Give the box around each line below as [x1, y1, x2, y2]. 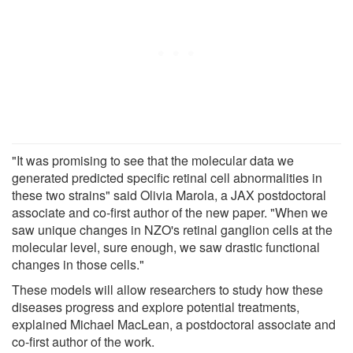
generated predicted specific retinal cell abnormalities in [12, 168, 322, 187]
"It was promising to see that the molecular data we [12, 150, 294, 169]
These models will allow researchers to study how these [12, 280, 323, 299]
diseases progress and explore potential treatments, [12, 297, 299, 316]
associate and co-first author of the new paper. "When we [12, 203, 328, 221]
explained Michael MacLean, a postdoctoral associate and [12, 314, 336, 333]
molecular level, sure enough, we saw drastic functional [12, 237, 320, 256]
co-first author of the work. [12, 332, 154, 351]
